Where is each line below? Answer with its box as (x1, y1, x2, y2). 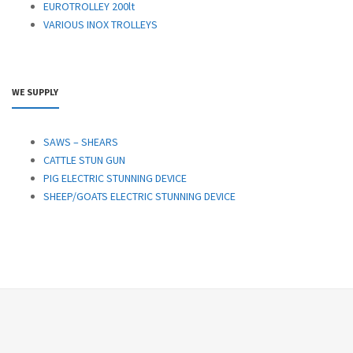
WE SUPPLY (12, 85, 58, 98)
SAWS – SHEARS (43, 134, 118, 149)
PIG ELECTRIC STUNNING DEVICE (43, 170, 187, 185)
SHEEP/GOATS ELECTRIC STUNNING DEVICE (43, 188, 236, 203)
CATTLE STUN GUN (43, 152, 125, 167)
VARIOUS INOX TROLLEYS (43, 17, 158, 32)
